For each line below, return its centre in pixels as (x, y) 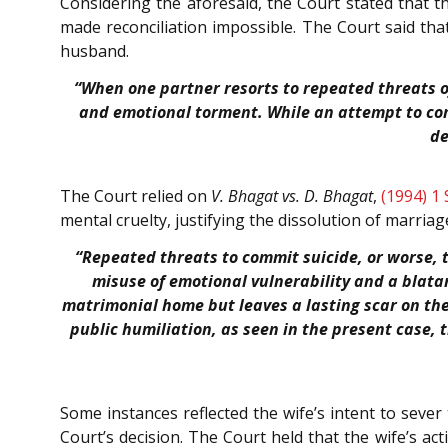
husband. (94, 51)
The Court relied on (135, 196)
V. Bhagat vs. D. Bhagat (292, 196)
